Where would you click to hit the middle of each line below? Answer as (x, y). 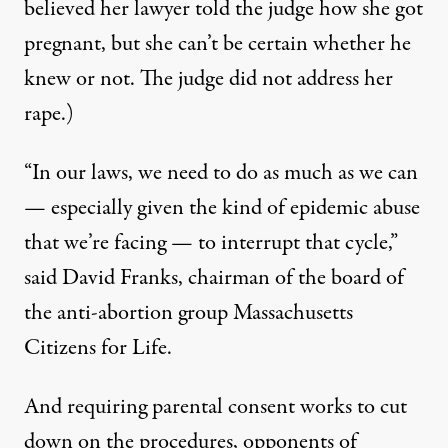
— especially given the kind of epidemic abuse (222, 208)
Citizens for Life (95, 348)
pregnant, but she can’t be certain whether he (217, 44)
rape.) (49, 114)
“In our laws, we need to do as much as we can (221, 173)
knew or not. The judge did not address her (208, 79)
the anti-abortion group (126, 313)
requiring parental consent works (212, 407)
